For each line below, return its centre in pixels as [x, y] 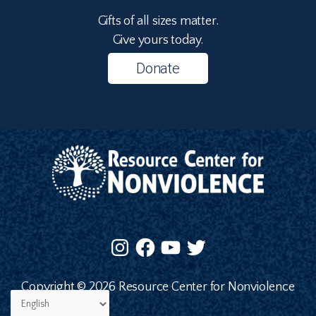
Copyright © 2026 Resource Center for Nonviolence [158, 287]
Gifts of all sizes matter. [158, 22]
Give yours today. [158, 41]
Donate [158, 69]
